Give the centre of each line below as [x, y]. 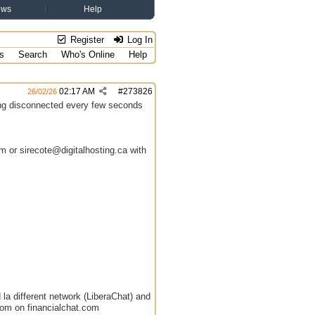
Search [33, 54]
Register [86, 40]
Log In [139, 40]
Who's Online [88, 54]
